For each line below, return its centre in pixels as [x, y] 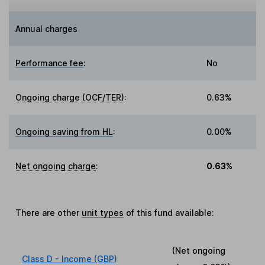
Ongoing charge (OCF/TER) [70, 98]
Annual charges [47, 29]
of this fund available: [169, 213]
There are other [49, 213]
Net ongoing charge [56, 166]
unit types [103, 213]
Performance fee [50, 63]
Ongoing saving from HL [64, 132]
